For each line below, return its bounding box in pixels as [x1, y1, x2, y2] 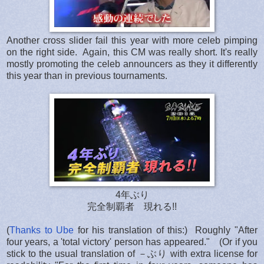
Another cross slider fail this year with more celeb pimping [6, 35, 258, 45]
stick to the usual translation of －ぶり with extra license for [6, 248, 258, 259]
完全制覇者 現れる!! [87, 201, 177, 212]
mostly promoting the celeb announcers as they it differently [6, 58, 258, 69]
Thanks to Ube [9, 225, 74, 235]
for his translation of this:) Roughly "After [74, 225, 258, 235]
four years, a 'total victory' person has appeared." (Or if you [6, 236, 258, 247]
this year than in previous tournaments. [6, 70, 167, 81]
